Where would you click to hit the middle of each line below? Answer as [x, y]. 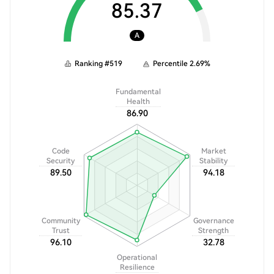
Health [138, 102]
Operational [137, 257]
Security [61, 161]
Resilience [137, 267]
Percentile [170, 64]
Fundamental [138, 92]
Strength [213, 231]
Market [213, 151]
